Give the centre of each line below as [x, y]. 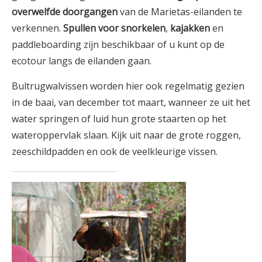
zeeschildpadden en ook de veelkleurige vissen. [115, 151]
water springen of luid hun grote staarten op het [119, 118]
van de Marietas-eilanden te [180, 11]
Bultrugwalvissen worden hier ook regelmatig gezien [128, 86]
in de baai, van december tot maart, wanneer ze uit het [131, 102]
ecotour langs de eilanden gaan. [82, 61]
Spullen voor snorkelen [114, 28]
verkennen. [37, 28]
